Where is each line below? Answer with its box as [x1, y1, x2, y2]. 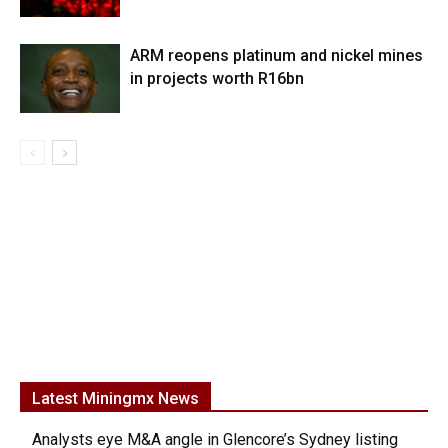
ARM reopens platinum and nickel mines [130, 46, 423, 66]
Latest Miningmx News [32, 389, 199, 409]
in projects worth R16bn [130, 69, 304, 89]
